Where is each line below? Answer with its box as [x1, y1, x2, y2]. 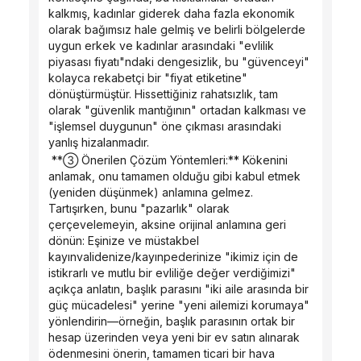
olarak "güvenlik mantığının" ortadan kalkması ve [48, 103, 306, 117]
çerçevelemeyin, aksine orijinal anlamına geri [48, 218, 286, 231]
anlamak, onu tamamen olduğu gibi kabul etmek [48, 169, 301, 183]
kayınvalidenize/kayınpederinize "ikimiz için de [48, 250, 298, 263]
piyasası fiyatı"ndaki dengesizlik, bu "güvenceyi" [48, 55, 309, 68]
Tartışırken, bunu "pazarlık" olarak [48, 201, 230, 215]
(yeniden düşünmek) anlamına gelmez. [48, 185, 253, 199]
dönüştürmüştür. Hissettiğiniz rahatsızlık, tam [48, 87, 278, 101]
